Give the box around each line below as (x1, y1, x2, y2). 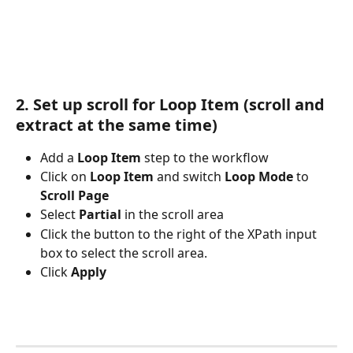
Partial (79, 206, 121, 224)
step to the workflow (141, 148, 269, 166)
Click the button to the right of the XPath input (40, 225, 320, 243)
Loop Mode (225, 168, 293, 186)
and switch (154, 168, 225, 186)
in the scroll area (121, 206, 224, 224)
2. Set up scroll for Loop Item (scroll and (16, 93, 329, 115)
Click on (40, 168, 90, 186)
